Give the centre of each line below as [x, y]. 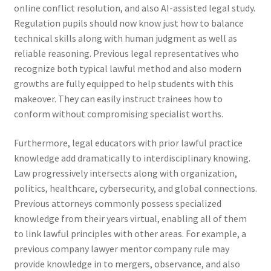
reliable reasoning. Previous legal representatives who [126, 54]
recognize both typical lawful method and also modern [127, 69]
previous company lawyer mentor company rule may [121, 248]
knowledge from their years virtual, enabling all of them [130, 218]
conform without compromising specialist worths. [118, 114]
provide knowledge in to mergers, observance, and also [127, 263]
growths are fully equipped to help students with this [123, 84]
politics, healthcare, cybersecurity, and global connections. [135, 188]
